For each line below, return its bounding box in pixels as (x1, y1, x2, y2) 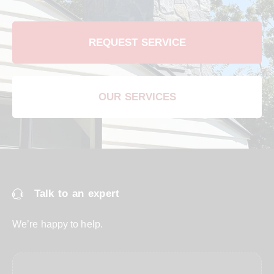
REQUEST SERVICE (88, 36, 186, 48)
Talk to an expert (34, 187, 120, 199)
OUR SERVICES (98, 91, 176, 103)
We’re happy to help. (12, 218, 103, 229)
